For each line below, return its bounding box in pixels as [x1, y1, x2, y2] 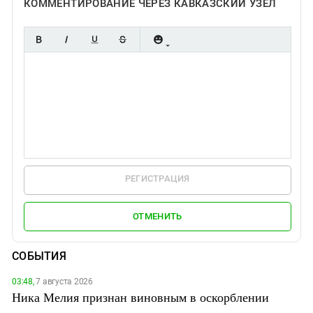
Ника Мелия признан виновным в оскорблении [12, 288, 269, 305]
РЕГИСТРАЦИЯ [124, 173, 190, 184]
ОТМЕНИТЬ [133, 211, 182, 222]
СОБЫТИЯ [12, 249, 66, 263]
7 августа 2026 [34, 276, 93, 286]
